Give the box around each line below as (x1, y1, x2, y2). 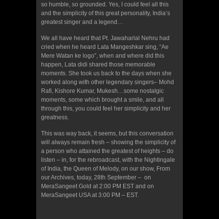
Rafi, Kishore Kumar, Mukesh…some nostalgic (41, 87, 164, 94)
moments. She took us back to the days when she (41, 69, 172, 77)
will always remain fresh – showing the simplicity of (41, 138, 175, 146)
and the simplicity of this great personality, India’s (41, 9, 170, 17)
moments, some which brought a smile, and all (41, 96, 164, 103)
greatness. (41, 113, 69, 121)
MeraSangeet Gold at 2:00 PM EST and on (41, 182, 154, 190)
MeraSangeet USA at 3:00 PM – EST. (41, 191, 139, 198)
